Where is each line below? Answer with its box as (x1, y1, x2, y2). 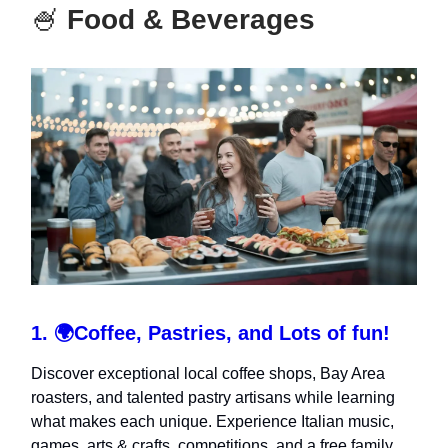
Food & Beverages (59, 4, 315, 36)
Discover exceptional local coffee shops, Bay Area (31, 364, 385, 382)
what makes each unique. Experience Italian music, (31, 412, 394, 430)
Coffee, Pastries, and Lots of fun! (74, 321, 390, 344)
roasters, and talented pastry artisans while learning (31, 388, 395, 406)
